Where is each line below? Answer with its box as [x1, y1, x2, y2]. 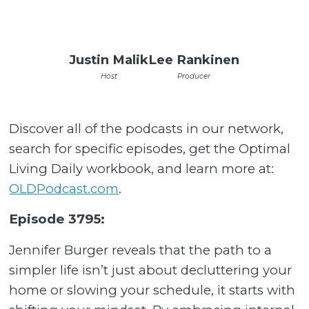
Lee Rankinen [148, 51, 240, 68]
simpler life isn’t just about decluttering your [9, 261, 292, 278]
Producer [177, 71, 211, 81]
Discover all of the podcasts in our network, [9, 120, 284, 137]
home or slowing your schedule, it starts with [9, 281, 296, 298]
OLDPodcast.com [9, 180, 119, 197]
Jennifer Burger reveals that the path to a [9, 241, 272, 258]
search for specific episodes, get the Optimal [9, 140, 291, 157]
